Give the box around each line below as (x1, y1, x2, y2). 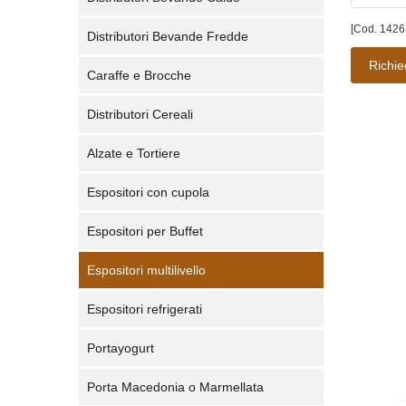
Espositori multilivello (87, 263, 206, 277)
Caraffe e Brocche (87, 68, 191, 82)
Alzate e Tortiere (87, 146, 180, 160)
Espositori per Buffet (87, 224, 203, 238)
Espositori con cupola (87, 185, 209, 199)
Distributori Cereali (87, 107, 193, 121)
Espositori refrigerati (87, 302, 202, 316)
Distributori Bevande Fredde (87, 29, 248, 43)
